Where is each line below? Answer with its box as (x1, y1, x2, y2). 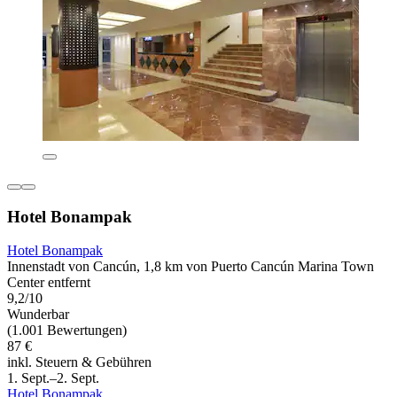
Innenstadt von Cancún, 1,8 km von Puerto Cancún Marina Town (7, 259, 374, 275)
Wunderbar (7, 307, 69, 323)
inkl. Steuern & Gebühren (7, 354, 152, 370)
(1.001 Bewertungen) (7, 323, 127, 339)
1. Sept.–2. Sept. (7, 370, 99, 386)
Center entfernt (7, 275, 90, 291)
